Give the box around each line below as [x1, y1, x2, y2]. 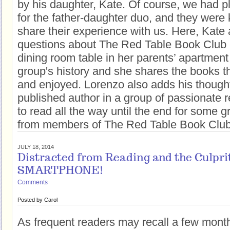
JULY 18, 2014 [17, 144, 54, 150]
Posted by [17, 197, 44, 203]
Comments [17, 179, 48, 186]
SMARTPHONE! [17, 165, 104, 177]
